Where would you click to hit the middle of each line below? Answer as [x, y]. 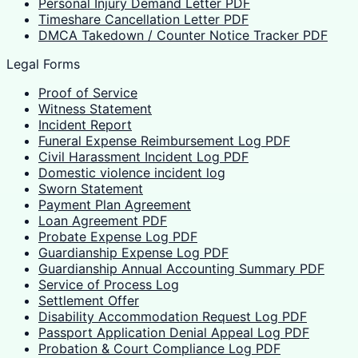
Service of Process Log [109, 285]
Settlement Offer [89, 301]
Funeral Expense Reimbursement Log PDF [164, 141]
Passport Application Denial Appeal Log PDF [174, 333]
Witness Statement [95, 109]
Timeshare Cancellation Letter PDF [143, 20]
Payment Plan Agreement [115, 205]
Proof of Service [88, 93]
